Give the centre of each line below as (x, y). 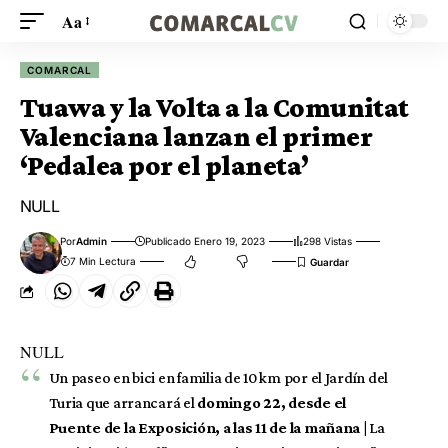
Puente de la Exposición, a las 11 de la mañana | (209, 427)
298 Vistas (328, 241)
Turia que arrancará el (121, 402)
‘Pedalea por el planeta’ (164, 165)
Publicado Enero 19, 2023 (205, 241)
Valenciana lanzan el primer (196, 136)
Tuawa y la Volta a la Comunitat (214, 107)
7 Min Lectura (103, 261)
